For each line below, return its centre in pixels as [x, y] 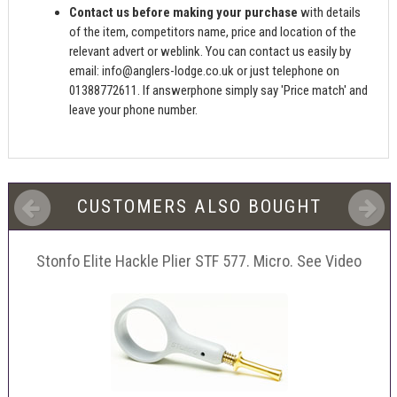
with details [330, 12]
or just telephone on [287, 70]
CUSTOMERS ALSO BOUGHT [199, 206]
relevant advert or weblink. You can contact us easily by [210, 51]
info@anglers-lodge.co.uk [168, 70]
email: [86, 70]
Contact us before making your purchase [184, 12]
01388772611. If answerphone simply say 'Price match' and [219, 90]
